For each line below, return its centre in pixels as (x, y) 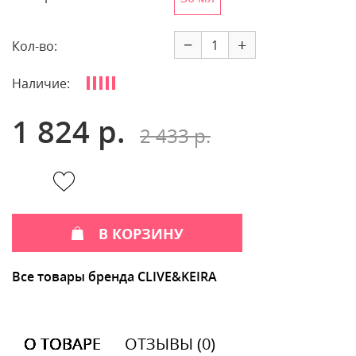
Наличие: (41, 83)
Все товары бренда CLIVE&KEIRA (114, 276)
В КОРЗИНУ (141, 233)
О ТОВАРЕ (62, 343)
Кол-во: (35, 46)
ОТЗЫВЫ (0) (170, 343)
